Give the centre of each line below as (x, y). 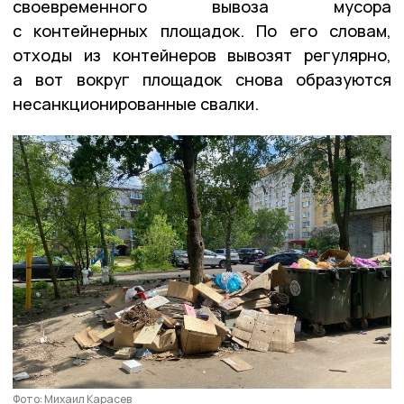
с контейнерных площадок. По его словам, (202, 30)
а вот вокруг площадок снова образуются (202, 79)
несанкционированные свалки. (136, 103)
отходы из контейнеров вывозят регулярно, (202, 55)
